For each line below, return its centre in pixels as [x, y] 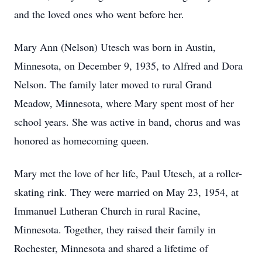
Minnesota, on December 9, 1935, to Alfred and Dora [128, 65]
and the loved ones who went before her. [99, 14]
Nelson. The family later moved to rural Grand [113, 84]
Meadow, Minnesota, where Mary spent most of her [124, 103]
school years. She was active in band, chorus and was [127, 122]
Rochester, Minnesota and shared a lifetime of [111, 248]
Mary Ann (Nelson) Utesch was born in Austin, [115, 47]
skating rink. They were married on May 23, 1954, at [126, 192]
